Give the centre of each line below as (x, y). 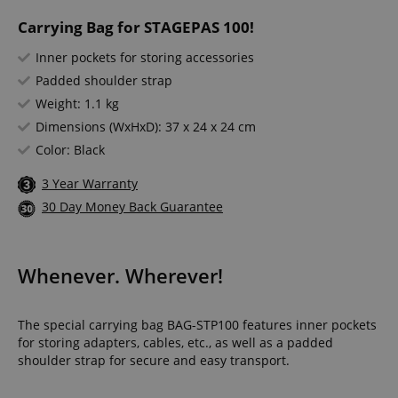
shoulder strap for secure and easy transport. (154, 360)
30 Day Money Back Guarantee (132, 207)
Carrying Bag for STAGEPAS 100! (136, 28)
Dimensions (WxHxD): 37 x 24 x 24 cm (146, 127)
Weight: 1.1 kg (77, 104)
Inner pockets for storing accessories (145, 58)
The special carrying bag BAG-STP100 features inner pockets (197, 324)
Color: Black (70, 150)
